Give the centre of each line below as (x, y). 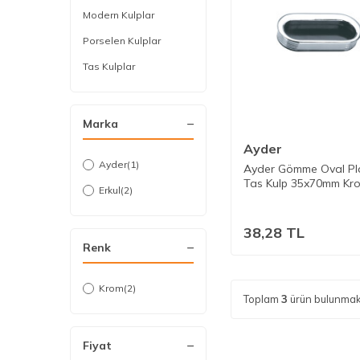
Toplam (262, 299)
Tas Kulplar (109, 66)
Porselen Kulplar (122, 41)
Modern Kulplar (119, 15)
